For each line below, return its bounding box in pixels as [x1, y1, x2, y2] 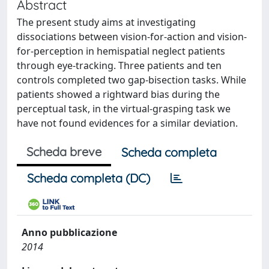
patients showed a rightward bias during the [17, 88, 220, 101]
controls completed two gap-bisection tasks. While [17, 73, 246, 86]
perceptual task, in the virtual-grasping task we [17, 102, 231, 115]
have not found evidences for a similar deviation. [17, 116, 238, 130]
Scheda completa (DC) [27, 171, 150, 186]
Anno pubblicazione [22, 226, 117, 239]
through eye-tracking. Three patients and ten [17, 59, 222, 72]
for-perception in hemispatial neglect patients [17, 44, 225, 58]
